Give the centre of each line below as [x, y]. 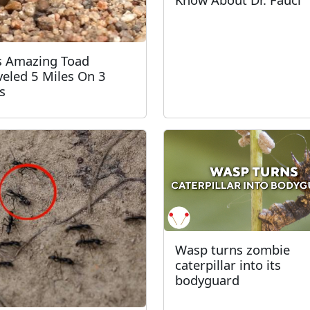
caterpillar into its [228, 264]
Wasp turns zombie [232, 249]
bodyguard [207, 280]
